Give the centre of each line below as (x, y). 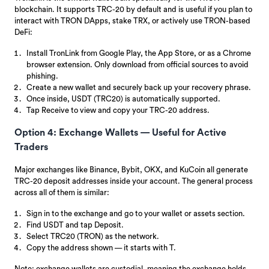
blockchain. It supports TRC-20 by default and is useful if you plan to (133, 9)
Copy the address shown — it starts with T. (101, 247)
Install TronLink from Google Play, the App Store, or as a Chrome (139, 53)
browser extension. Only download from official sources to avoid (138, 64)
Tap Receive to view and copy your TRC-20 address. (118, 110)
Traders (31, 147)
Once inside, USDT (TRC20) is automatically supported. (123, 98)
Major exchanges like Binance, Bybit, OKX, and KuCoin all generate (131, 169)
